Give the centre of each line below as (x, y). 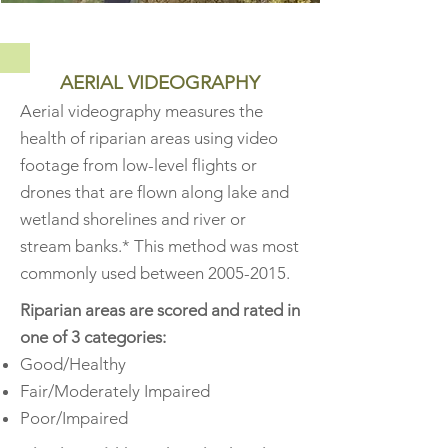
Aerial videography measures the (141, 111)
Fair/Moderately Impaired (115, 391)
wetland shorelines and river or (133, 219)
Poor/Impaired (74, 418)
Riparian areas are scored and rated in (160, 310)
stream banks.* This (94, 246)
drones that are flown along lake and (154, 192)
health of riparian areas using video (149, 138)
